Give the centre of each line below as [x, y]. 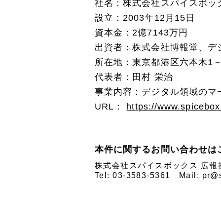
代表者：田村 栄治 [134, 77]
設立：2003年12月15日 [145, 18]
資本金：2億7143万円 [141, 32]
